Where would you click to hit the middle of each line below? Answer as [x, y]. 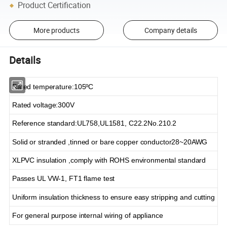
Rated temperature [42, 86]
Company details [171, 30]
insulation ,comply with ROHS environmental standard [120, 160]
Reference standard [43, 123]
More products [56, 30]
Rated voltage [34, 105]
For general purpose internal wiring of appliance [87, 216]
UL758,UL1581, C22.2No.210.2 [127, 123]
